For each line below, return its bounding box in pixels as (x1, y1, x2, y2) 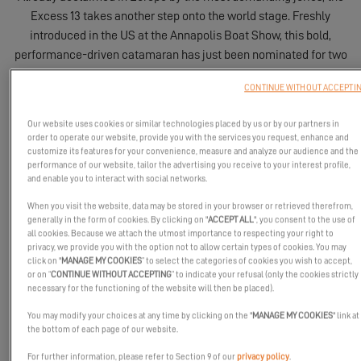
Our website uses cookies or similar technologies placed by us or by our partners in (27, 119, 340, 129)
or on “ (27, 270, 52, 280)
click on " (27, 256, 62, 266)
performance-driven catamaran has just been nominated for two (14, 48, 347, 61)
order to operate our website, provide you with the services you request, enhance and (27, 133, 350, 143)
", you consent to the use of (254, 215, 356, 225)
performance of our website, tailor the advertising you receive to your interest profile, (27, 160, 351, 170)
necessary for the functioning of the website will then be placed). (27, 284, 275, 293)
